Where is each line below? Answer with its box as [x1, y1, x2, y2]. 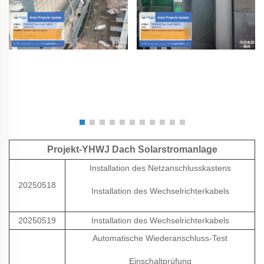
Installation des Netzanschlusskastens [89, 163, 231, 173]
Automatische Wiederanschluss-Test [93, 233, 227, 243]
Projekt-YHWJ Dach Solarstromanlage [47, 144, 217, 155]
